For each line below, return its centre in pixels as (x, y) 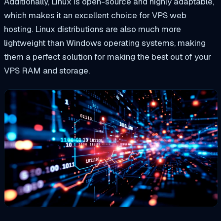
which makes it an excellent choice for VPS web (95, 16)
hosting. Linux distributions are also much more (92, 29)
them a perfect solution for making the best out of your (108, 57)
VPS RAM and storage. (47, 71)
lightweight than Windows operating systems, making (105, 43)
